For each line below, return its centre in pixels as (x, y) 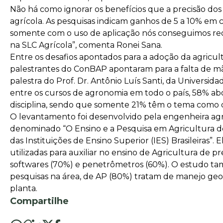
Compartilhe (39, 201)
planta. (24, 188)
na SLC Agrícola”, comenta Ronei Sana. (86, 45)
